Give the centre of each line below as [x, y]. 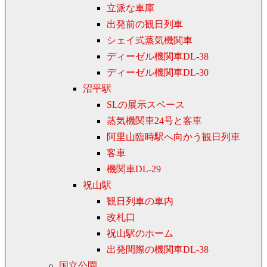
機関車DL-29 [134, 169]
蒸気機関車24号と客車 [154, 121]
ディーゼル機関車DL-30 [158, 73]
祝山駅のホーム [140, 234]
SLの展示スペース [146, 105]
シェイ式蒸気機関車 [150, 41]
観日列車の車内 [140, 201]
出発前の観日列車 [145, 24]
